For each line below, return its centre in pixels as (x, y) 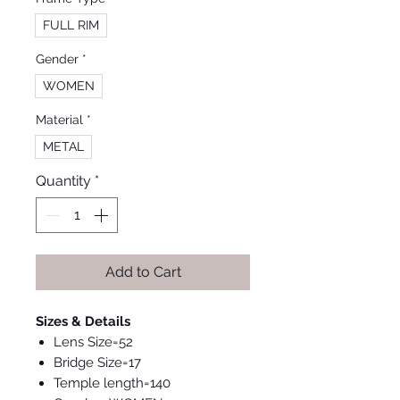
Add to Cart (143, 272)
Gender (57, 59)
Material (59, 120)
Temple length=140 (112, 383)
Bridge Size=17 (97, 363)
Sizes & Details (83, 322)
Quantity (63, 181)
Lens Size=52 (93, 342)
